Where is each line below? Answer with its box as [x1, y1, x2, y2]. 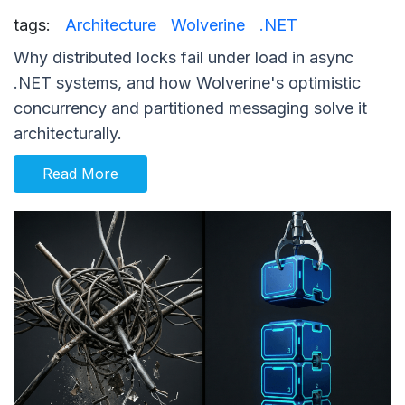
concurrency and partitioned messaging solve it [14, 99, 367, 118]
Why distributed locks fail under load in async [14, 48, 353, 68]
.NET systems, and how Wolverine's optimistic [14, 73, 361, 93]
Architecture [65, 15, 156, 35]
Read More [42, 165, 118, 184]
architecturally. [14, 124, 122, 144]
